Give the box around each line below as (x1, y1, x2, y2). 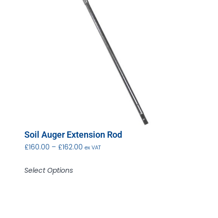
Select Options (24, 165, 73, 176)
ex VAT (85, 144, 101, 152)
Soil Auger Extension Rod (24, 129, 122, 140)
